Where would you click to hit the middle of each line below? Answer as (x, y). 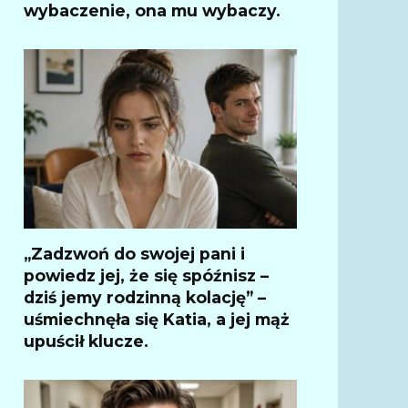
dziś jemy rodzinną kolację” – (145, 297)
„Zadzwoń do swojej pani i (134, 253)
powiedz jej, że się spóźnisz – (146, 275)
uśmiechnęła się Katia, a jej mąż (157, 319)
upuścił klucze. (86, 341)
